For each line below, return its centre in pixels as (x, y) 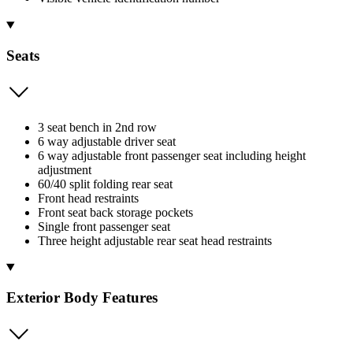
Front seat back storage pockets (115, 212)
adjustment (65, 169)
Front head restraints (88, 198)
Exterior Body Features (82, 298)
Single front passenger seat (104, 226)
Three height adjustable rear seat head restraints (155, 240)
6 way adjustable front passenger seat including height (172, 155)
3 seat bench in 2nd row (97, 127)
